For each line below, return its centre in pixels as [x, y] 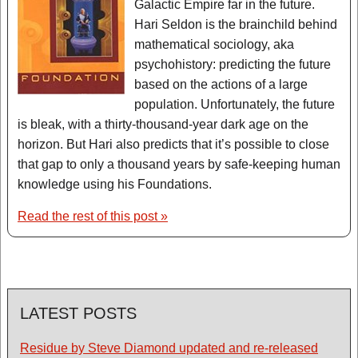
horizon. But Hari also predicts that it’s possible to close [173, 144]
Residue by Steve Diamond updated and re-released [169, 348]
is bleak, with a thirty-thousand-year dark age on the [163, 124]
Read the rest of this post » [93, 216]
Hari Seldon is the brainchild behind [236, 24]
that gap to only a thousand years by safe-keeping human [179, 164]
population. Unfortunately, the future [235, 104]
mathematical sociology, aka [214, 44]
